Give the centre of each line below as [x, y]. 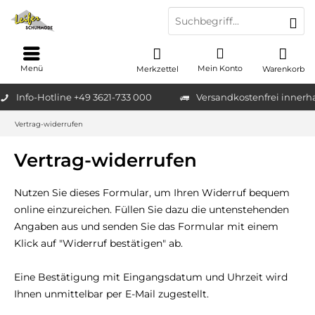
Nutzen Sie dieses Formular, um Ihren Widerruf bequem [152, 193]
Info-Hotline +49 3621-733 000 [84, 97]
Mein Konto [220, 68]
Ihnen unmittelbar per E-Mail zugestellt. [111, 294]
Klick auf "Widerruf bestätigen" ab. [98, 243]
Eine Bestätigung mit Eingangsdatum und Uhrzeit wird [151, 277]
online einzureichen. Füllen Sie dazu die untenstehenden [152, 210]
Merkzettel [157, 69]
